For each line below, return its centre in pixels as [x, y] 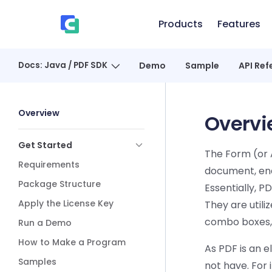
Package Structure [59, 184]
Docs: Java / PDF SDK [63, 65]
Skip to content [51, 20]
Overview [39, 113]
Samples [37, 262]
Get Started [45, 145]
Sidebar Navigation [63, 104]
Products [180, 24]
